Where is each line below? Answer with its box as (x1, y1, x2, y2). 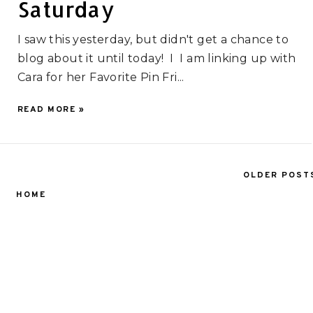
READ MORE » (17, 104, 85, 116)
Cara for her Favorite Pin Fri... (17, 71, 184, 85)
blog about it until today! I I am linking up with (17, 52, 296, 66)
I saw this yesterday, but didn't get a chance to (17, 33, 289, 47)
